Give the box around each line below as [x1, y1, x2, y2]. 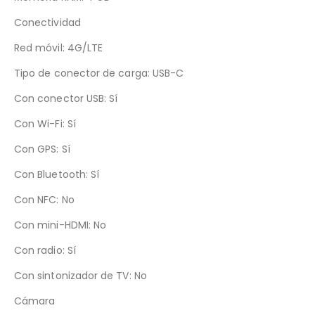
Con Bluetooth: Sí [14, 167, 100, 181]
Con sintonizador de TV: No [14, 268, 147, 283]
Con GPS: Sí [14, 141, 70, 156]
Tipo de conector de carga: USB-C [14, 65, 184, 80]
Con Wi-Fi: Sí [14, 116, 76, 131]
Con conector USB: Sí [14, 91, 118, 105]
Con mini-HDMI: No [14, 217, 107, 232]
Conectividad [14, 15, 81, 30]
